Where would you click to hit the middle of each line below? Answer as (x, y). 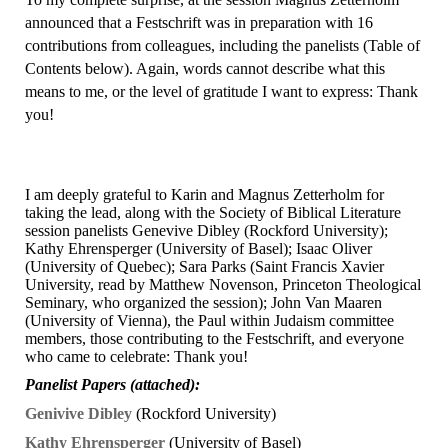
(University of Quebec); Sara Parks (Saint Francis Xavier (204, 266)
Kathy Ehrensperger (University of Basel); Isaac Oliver (198, 248)
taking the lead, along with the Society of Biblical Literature (213, 212)
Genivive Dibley (78, 413)
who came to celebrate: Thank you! (136, 356)
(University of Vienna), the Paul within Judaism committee (209, 320)
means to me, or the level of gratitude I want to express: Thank (221, 92)
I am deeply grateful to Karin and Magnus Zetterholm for (204, 194)
